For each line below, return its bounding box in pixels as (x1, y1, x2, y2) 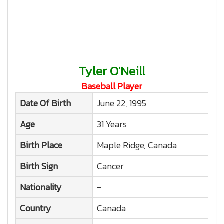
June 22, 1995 (97, 96, 146, 110)
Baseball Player (81, 79, 142, 93)
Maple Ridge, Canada (97, 138, 177, 152)
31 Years (97, 117, 127, 131)
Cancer (97, 159, 124, 173)
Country (20, 201, 51, 215)
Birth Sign (20, 159, 58, 173)
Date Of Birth (20, 96, 71, 110)
